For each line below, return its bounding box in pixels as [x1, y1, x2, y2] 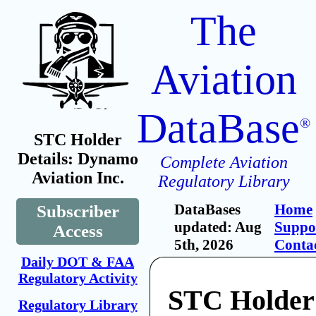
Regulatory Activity [18, 270, 138, 286]
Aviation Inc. [31, 169, 124, 187]
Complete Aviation [159, 153, 288, 171]
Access [52, 221, 103, 241]
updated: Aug [174, 219, 262, 236]
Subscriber [36, 202, 119, 221]
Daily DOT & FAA [21, 254, 134, 269]
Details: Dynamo [17, 150, 138, 168]
